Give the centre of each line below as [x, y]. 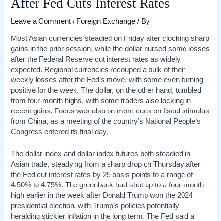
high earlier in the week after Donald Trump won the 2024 [102, 195]
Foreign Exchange [106, 21]
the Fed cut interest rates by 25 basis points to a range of [102, 174]
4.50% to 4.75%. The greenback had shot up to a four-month [108, 185]
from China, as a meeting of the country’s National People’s [106, 122]
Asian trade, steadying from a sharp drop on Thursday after [106, 164]
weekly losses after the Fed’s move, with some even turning [107, 80]
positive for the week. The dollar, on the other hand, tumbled [106, 91]
